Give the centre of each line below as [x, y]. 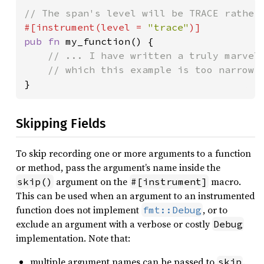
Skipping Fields [61, 123]
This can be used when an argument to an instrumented [136, 196]
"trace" [169, 27]
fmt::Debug [172, 210]
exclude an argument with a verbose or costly [114, 224]
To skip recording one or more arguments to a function [133, 153]
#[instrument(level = [86, 27]
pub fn [45, 41]
